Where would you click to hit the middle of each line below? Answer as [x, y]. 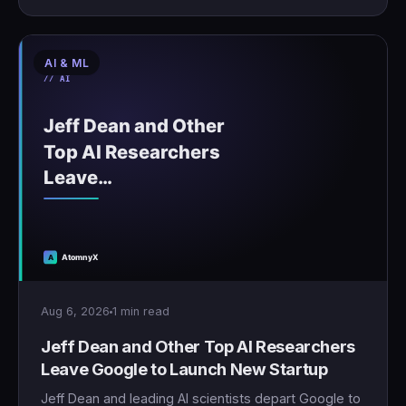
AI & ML [67, 63]
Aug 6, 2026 [75, 311]
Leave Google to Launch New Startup [184, 369]
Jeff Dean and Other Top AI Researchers [198, 346]
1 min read [141, 311]
